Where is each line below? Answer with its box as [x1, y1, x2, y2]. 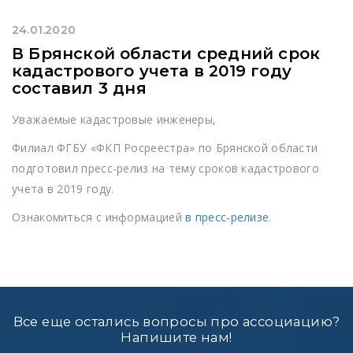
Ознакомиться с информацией [12, 209, 186, 225]
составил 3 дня [12, 78, 147, 98]
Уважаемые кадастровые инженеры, [12, 111, 217, 127]
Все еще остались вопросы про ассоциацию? [13, 313, 340, 329]
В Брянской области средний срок [12, 43, 321, 63]
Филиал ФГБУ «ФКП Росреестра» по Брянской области [12, 139, 318, 155]
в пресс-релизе [185, 209, 269, 225]
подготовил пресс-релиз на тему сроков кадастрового [12, 160, 319, 176]
